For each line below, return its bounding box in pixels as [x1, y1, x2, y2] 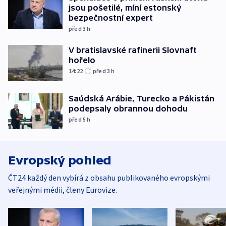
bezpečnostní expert [69, 13, 153, 23]
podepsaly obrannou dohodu [69, 103, 188, 113]
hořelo [69, 55, 95, 65]
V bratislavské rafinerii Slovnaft [69, 45, 197, 55]
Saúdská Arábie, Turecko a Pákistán [69, 93, 214, 103]
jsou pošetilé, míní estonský [69, 3, 182, 13]
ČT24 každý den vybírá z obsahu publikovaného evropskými [8, 173, 210, 183]
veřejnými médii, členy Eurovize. [8, 185, 117, 195]
